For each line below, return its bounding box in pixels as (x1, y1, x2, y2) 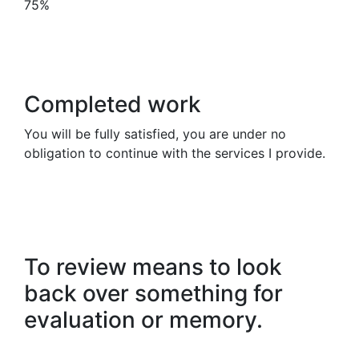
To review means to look (24, 253, 282, 280)
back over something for (24, 280, 283, 307)
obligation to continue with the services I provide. (24, 145, 325, 161)
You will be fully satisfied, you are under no (24, 126, 286, 142)
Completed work (24, 91, 201, 118)
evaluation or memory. (24, 306, 263, 333)
